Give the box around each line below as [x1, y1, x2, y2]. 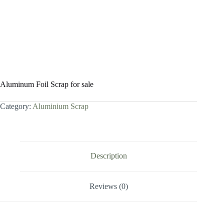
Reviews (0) [89, 181, 128, 190]
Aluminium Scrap [32, 101, 88, 110]
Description [90, 151, 127, 160]
